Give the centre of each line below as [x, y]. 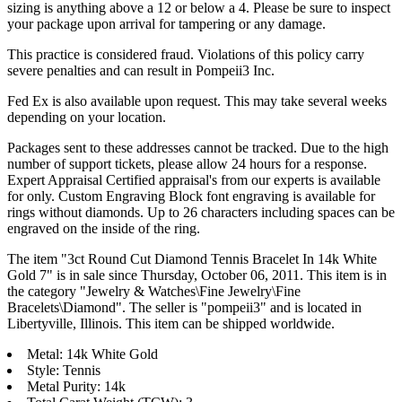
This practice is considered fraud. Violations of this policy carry [186, 54]
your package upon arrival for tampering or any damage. [166, 23]
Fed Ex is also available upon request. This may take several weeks [197, 100]
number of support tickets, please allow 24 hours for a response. [187, 163]
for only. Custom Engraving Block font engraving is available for [191, 196]
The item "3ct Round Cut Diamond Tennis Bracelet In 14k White [192, 258]
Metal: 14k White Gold [92, 354]
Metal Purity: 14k [76, 386]
